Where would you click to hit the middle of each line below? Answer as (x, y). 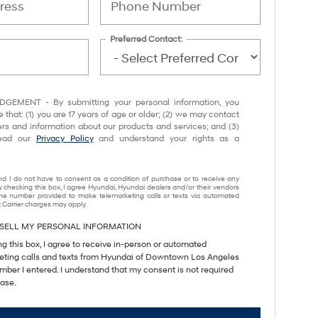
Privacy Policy (65, 139)
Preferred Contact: (147, 39)
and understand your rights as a (166, 139)
